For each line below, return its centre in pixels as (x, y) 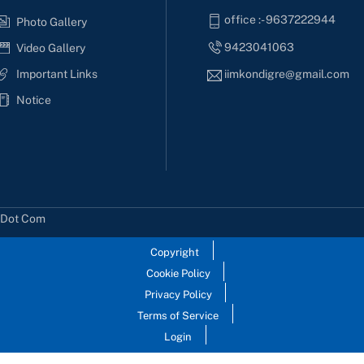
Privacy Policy (178, 294)
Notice (33, 100)
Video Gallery (50, 48)
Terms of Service (178, 315)
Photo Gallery (51, 22)
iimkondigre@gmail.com (287, 74)
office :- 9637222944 (280, 20)
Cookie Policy (178, 273)
